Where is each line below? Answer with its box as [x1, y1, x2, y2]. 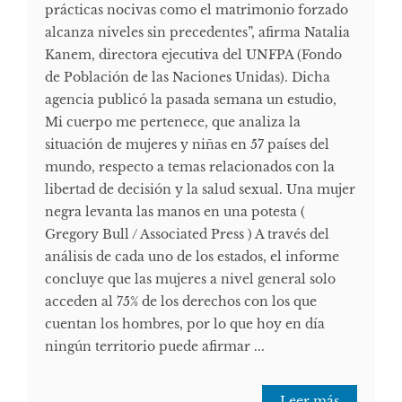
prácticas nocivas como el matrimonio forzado [45, 2, 348, 19]
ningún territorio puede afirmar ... [45, 338, 265, 355]
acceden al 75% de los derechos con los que [45, 293, 317, 310]
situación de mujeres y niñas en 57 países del [45, 136, 329, 153]
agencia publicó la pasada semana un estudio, [45, 92, 336, 109]
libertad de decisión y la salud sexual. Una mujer [45, 181, 355, 198]
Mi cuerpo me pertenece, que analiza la [45, 114, 301, 131]
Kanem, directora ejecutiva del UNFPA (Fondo [45, 47, 342, 64]
